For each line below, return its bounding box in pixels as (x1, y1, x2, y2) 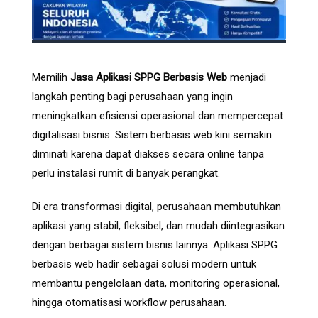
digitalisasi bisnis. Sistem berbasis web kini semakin (32, 128, 272, 142)
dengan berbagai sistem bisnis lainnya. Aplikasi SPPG (32, 238, 278, 252)
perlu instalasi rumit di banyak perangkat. (32, 167, 220, 180)
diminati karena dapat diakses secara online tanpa (32, 148, 264, 161)
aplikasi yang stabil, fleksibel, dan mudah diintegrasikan (32, 219, 285, 233)
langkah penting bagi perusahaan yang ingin (32, 90, 233, 104)
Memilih (32, 71, 70, 84)
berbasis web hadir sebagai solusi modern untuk (32, 258, 256, 271)
